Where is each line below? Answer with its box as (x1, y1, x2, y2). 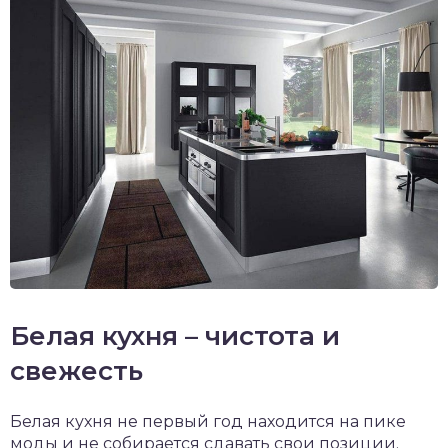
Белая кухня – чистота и (10, 320, 340, 352)
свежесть (10, 355, 143, 387)
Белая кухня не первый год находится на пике (10, 412, 406, 431)
